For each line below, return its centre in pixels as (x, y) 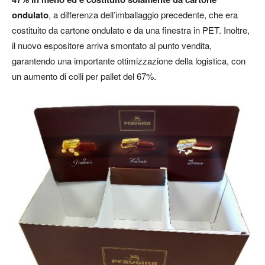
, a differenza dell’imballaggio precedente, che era (143, 15)
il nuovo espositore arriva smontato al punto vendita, (112, 46)
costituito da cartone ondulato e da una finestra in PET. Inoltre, (131, 30)
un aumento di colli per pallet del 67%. (84, 76)
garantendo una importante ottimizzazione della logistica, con (129, 61)
